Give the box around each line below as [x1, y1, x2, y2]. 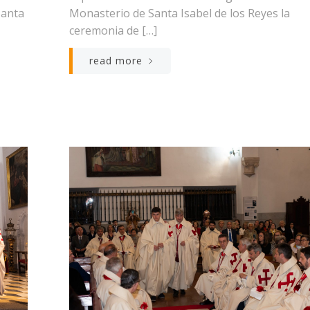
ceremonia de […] [69, 22, 157, 38]
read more [89, 53, 143, 67]
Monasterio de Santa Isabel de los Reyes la [69, 5, 290, 21]
